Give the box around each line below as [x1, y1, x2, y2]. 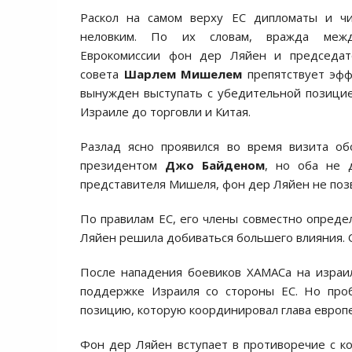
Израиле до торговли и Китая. [80, 104, 251, 119]
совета [80, 66, 124, 82]
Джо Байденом [165, 157, 265, 173]
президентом [80, 157, 165, 173]
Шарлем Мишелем [123, 66, 242, 82]
